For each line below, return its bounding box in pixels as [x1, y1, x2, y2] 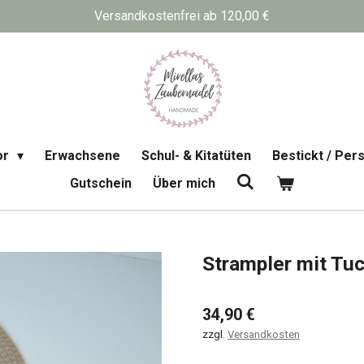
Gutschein [70, 175, 132, 191]
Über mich [153, 175, 216, 191]
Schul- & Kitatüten [141, 148, 251, 163]
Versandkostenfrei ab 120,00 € [94, 8, 270, 24]
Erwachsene [44, 148, 120, 163]
